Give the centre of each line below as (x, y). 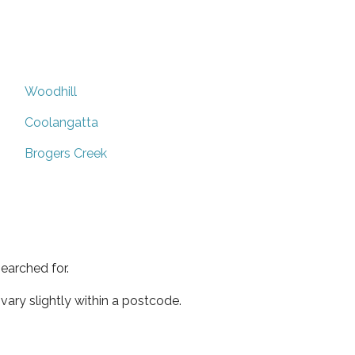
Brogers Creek (66, 153)
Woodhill (51, 91)
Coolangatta (61, 122)
